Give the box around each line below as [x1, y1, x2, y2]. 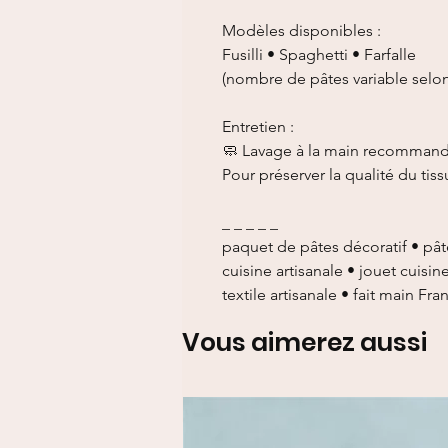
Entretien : [222, 117, 294, 136]
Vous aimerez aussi [182, 325, 427, 360]
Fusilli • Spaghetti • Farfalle [222, 45, 416, 64]
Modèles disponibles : [222, 21, 381, 40]
